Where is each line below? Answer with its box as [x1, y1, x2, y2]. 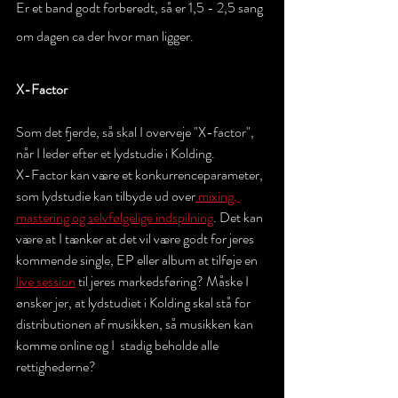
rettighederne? [16, 356, 96, 377]
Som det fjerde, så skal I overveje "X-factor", [16, 122, 257, 142]
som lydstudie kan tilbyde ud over [16, 186, 195, 206]
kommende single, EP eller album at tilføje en [16, 250, 260, 270]
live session [16, 271, 76, 291]
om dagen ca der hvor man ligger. [16, 26, 196, 46]
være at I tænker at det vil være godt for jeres [16, 228, 257, 249]
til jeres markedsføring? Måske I [76, 271, 251, 291]
